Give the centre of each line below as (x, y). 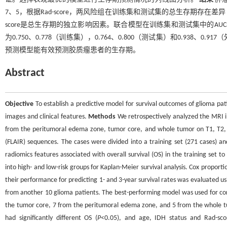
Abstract (25, 73)
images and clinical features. (47, 117)
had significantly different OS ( (51, 218)
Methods (102, 117)
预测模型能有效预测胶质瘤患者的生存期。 (72, 50)
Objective (19, 104)
